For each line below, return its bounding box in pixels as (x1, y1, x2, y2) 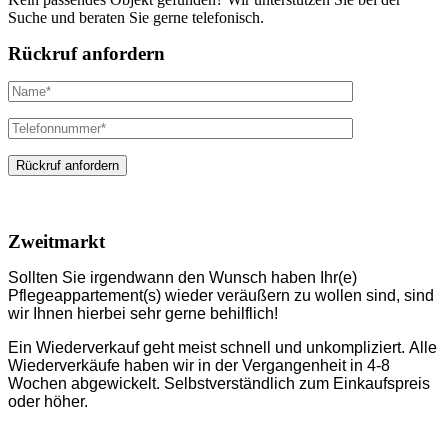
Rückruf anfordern (8, 43, 165, 65)
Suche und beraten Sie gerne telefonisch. (8, 9, 264, 27)
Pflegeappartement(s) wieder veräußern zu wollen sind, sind (8, 286, 434, 304)
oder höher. (8, 392, 88, 410)
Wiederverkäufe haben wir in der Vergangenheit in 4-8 (8, 356, 390, 374)
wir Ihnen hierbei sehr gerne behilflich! (8, 304, 278, 322)
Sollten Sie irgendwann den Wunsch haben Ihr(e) (8, 268, 357, 286)
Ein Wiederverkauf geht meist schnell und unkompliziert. (8, 338, 409, 356)
